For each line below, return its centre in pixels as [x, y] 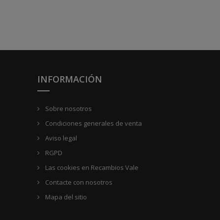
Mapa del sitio [65, 197]
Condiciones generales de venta [93, 123]
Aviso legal [60, 138]
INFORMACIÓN [70, 79]
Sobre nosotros [68, 108]
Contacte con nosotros [78, 182]
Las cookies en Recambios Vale [91, 167]
